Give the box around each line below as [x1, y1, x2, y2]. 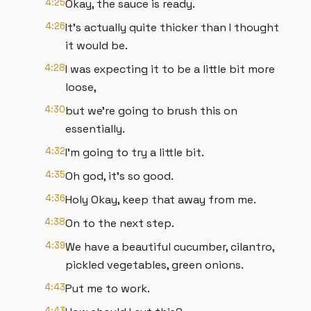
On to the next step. [65, 216, 174, 230]
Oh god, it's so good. [65, 169, 174, 183]
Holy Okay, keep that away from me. [65, 192, 256, 207]
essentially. [65, 121, 125, 136]
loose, [65, 80, 96, 94]
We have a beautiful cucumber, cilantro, [65, 239, 274, 254]
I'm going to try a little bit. [65, 145, 204, 160]
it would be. [65, 38, 128, 53]
